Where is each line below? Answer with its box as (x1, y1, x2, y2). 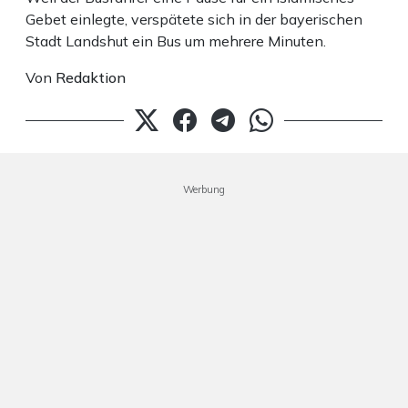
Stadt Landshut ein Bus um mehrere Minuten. (25, 32, 326, 51)
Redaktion (56, 68, 126, 87)
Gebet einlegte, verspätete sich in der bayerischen (25, 10, 362, 29)
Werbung (183, 183, 225, 197)
